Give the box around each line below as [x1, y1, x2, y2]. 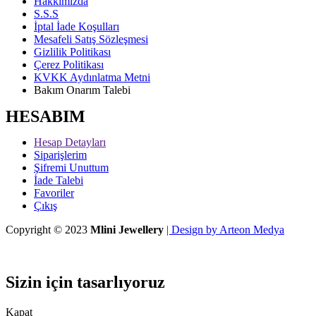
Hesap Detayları [34, 136, 106, 149]
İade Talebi [34, 174, 83, 187]
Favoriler [34, 187, 74, 200]
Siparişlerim [34, 149, 87, 162]
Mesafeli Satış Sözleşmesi [34, 33, 148, 46]
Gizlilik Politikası [34, 46, 111, 59]
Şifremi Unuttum [34, 162, 109, 174]
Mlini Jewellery [90, 224, 164, 236]
